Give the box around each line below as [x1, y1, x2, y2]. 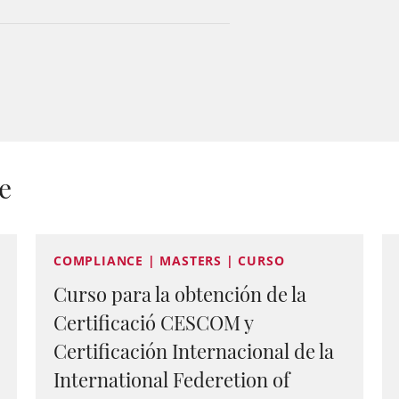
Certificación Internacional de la [53, 338, 334, 364]
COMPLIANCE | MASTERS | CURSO [53, 252, 285, 269]
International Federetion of [53, 366, 289, 393]
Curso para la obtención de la [53, 281, 306, 307]
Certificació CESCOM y [53, 309, 253, 336]
